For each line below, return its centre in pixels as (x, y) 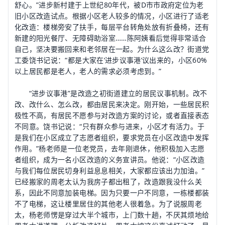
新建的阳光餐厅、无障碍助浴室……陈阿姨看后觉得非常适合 (110, 38)
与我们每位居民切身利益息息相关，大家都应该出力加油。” (110, 171)
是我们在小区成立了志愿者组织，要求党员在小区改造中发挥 (112, 137)
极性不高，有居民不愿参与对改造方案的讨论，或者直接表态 (112, 115)
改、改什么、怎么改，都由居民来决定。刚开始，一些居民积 (112, 104)
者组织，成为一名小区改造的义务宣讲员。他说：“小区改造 (110, 159)
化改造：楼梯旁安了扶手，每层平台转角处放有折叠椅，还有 (112, 27)
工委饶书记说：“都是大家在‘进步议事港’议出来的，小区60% (111, 60)
